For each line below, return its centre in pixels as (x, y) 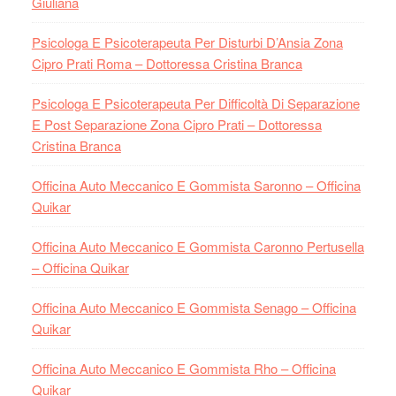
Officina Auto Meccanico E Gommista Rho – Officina (183, 369)
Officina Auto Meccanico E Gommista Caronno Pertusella (198, 247)
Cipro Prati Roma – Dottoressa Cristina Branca (167, 64)
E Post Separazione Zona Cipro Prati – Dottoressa (176, 125)
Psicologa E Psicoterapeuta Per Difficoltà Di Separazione (195, 103)
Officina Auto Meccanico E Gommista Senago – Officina (194, 308)
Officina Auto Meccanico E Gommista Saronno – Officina (196, 186)
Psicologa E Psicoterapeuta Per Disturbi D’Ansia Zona (187, 42)
